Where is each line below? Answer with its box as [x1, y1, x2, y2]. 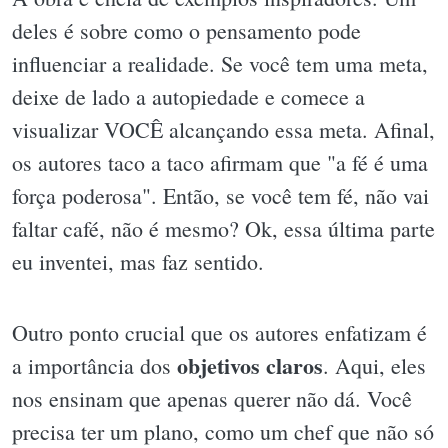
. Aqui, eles [323, 351, 426, 381]
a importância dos [12, 351, 177, 381]
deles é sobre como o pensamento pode [12, 15, 361, 45]
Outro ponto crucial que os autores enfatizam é [12, 318, 427, 348]
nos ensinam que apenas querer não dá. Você [12, 384, 412, 414]
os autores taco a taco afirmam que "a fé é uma [12, 147, 428, 177]
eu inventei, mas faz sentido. [12, 246, 264, 276]
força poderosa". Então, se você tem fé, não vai [12, 180, 429, 210]
